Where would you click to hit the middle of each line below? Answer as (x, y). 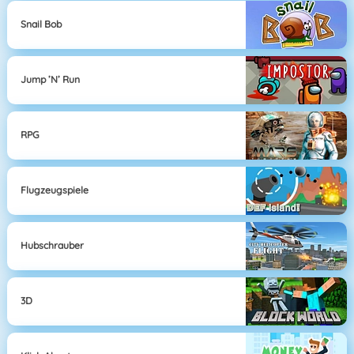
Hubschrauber (53, 246)
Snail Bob (41, 24)
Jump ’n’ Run (51, 80)
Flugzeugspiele (55, 190)
